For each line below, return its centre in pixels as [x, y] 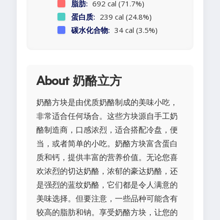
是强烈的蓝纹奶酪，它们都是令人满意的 [107, 185]
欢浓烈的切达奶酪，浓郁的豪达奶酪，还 [107, 171]
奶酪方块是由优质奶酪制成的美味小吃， [107, 102]
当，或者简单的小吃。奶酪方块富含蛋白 [107, 144]
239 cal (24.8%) [125, 17]
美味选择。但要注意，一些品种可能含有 [107, 199]
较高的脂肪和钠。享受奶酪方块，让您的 [107, 212]
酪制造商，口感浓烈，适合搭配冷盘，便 [107, 130]
